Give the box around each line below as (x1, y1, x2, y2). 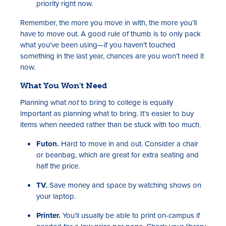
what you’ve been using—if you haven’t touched (20, 39, 176, 50)
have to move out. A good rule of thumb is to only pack (20, 28, 201, 39)
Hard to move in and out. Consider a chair (59, 138, 198, 149)
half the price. (36, 160, 80, 172)
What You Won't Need (20, 80, 107, 90)
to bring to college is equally (79, 96, 173, 108)
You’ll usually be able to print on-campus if (61, 209, 200, 221)
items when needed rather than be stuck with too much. (20, 119, 201, 130)
